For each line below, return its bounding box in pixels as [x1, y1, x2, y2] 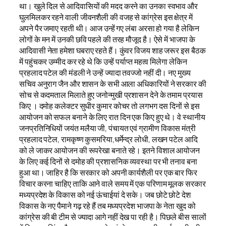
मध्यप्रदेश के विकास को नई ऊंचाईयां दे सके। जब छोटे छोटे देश [19, 189, 191, 200]
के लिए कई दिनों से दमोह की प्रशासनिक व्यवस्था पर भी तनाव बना [19, 155, 197, 167]
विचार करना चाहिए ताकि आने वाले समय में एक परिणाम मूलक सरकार [19, 178, 206, 189]
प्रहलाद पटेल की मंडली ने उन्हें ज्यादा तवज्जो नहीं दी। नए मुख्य [19, 67, 191, 78]
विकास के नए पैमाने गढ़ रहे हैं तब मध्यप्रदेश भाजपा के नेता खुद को [19, 200, 196, 211]
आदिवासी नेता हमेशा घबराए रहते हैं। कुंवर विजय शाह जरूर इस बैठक [19, 44, 206, 56]
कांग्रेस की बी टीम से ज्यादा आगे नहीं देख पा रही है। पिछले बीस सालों [19, 211, 206, 222]
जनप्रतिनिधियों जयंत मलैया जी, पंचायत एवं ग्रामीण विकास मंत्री [19, 122, 196, 134]
